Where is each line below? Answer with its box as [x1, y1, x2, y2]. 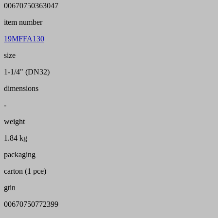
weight [4, 117, 25, 126]
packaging [4, 150, 36, 159]
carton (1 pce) [4, 167, 46, 176]
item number [4, 18, 42, 27]
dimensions [4, 84, 38, 93]
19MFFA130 [4, 35, 44, 43]
